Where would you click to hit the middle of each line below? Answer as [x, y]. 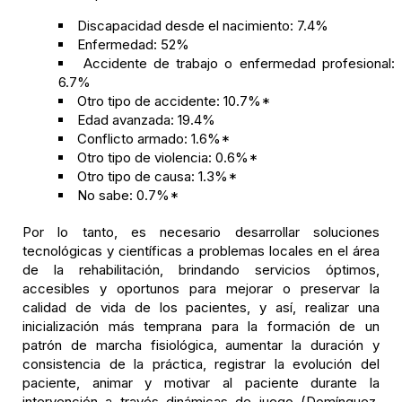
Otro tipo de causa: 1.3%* [157, 176]
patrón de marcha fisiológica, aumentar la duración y [201, 345]
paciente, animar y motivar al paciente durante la [201, 383]
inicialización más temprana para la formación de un [201, 326]
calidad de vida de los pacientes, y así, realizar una [201, 307]
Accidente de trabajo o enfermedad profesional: [239, 63]
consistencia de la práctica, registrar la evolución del [201, 364]
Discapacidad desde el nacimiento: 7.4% [203, 26]
